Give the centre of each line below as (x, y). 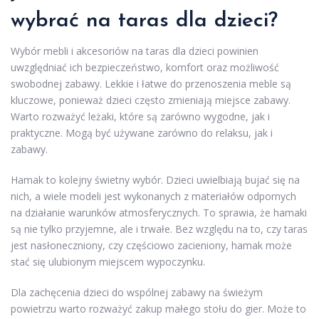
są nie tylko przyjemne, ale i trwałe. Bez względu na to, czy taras (159, 229)
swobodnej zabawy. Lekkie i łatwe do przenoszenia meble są (151, 84)
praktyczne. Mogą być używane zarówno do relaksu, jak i (142, 133)
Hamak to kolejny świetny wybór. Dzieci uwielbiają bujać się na (155, 180)
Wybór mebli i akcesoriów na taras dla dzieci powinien (135, 51)
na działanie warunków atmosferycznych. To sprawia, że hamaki (159, 213)
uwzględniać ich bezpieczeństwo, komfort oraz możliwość (145, 68)
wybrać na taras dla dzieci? (144, 21)
